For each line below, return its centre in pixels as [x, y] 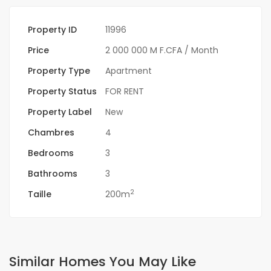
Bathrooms [53, 174]
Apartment [129, 71]
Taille [40, 194]
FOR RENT [125, 92]
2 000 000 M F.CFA [144, 51]
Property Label [60, 112]
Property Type [59, 71]
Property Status [62, 92]
